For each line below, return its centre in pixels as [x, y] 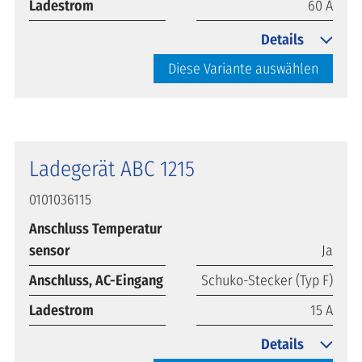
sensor [50, 250]
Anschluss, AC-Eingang [96, 280]
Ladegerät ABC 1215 [112, 168]
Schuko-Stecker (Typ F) [267, 280]
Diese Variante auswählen [243, 68]
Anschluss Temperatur [96, 228]
